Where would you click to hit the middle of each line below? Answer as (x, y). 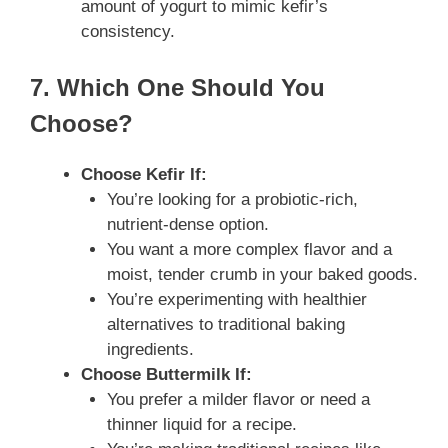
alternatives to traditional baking (225, 324)
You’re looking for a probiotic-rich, (232, 199)
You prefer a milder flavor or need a (238, 399)
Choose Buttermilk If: (166, 374)
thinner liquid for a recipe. (201, 424)
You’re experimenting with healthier (236, 299)
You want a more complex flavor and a (249, 249)
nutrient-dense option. (187, 224)
